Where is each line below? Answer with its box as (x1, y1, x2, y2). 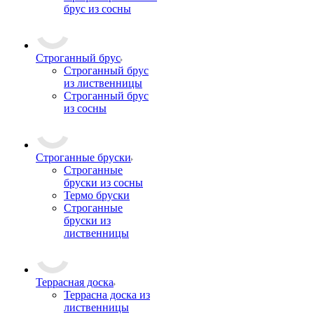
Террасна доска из (64, 289, 150, 301)
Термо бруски (64, 189, 130, 201)
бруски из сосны (64, 177, 143, 189)
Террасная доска (36, 276, 114, 288)
